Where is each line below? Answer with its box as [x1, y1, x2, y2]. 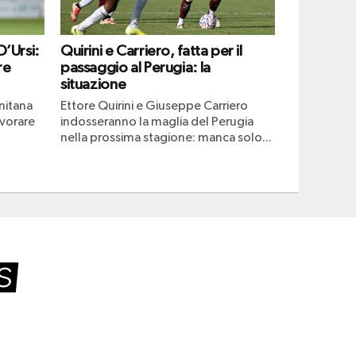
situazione [60, 76, 126, 92]
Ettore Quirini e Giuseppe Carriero [60, 99, 248, 113]
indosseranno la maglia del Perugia [60, 115, 253, 129]
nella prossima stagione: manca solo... [60, 131, 272, 145]
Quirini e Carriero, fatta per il [60, 43, 242, 59]
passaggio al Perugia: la [60, 60, 211, 75]
